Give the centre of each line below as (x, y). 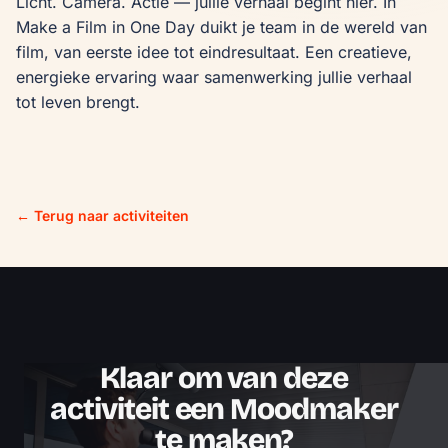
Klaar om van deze (224, 378)
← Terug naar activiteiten (102, 216)
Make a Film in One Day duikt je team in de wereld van (221, 27)
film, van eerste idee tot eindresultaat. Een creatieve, (214, 52)
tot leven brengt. (78, 102)
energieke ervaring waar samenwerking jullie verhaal (214, 77)
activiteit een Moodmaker (224, 409)
